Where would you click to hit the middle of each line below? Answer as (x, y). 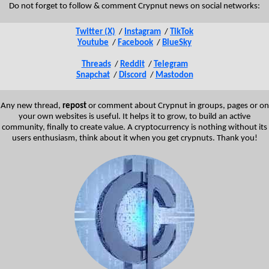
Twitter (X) (95, 32)
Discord (132, 75)
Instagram (143, 32)
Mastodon (174, 75)
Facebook (135, 43)
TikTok (182, 32)
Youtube (93, 43)
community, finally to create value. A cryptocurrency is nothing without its (134, 127)
